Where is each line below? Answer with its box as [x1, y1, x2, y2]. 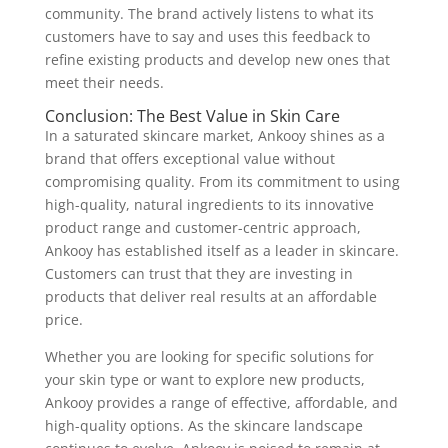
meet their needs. [44, 73, 164, 92]
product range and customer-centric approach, [44, 218, 361, 237]
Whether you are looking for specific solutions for [44, 347, 374, 366]
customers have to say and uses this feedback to [44, 27, 370, 46]
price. [44, 310, 83, 329]
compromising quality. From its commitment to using [44, 172, 400, 191]
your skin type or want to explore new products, [44, 370, 365, 389]
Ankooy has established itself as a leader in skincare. [44, 241, 399, 260]
